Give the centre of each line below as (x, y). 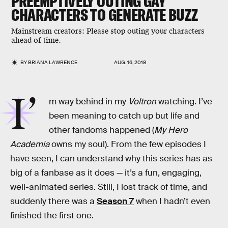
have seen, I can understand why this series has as (111, 159)
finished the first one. (52, 216)
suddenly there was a (53, 201)
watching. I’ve (184, 102)
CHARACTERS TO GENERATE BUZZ (105, 15)
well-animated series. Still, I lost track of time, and (109, 187)
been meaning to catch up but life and (124, 116)
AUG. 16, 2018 (130, 62)
